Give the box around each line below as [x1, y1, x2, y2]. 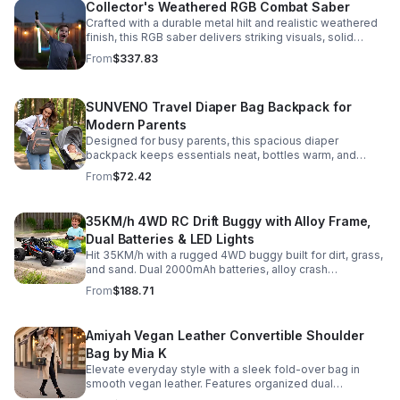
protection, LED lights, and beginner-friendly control [86, 277, 357, 290]
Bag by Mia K [86, 346, 167, 361]
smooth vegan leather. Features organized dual [86, 377, 333, 390]
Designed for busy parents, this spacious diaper [86, 134, 338, 147]
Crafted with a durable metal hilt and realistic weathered [86, 16, 378, 29]
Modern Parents [86, 117, 187, 132]
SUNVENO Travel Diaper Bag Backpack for [86, 99, 352, 114]
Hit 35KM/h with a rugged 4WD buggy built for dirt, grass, [86, 248, 383, 262]
